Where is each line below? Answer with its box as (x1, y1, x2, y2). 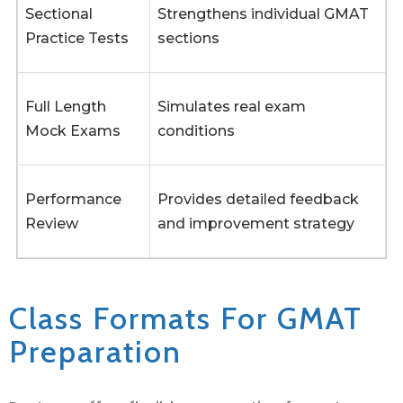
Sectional (25, 5, 93, 23)
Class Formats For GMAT (9, 300, 363, 338)
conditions (157, 122, 235, 140)
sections (157, 30, 219, 48)
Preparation (9, 333, 182, 372)
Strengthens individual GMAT (157, 5, 369, 23)
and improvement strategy (157, 215, 354, 233)
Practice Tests (25, 30, 129, 48)
